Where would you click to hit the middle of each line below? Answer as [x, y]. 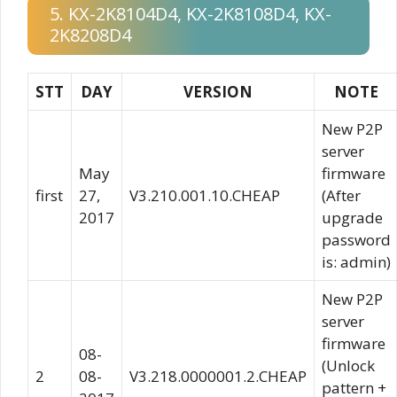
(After [341, 195]
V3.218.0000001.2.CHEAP [218, 376]
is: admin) [356, 262]
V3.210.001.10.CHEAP [205, 195]
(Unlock [348, 366]
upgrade [352, 218]
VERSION [218, 92]
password [356, 240]
